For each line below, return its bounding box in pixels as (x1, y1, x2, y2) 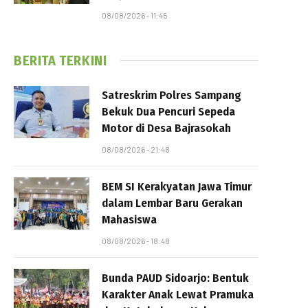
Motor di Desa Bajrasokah (102, 120, 231, 135)
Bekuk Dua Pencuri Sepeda (102, 104, 235, 119)
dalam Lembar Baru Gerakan (102, 195, 243, 210)
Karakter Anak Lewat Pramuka (102, 287, 254, 302)
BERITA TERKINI (14, 52, 107, 69)
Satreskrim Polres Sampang (102, 87, 241, 102)
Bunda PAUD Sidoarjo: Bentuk (102, 270, 249, 285)
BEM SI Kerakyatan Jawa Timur (102, 179, 252, 194)
